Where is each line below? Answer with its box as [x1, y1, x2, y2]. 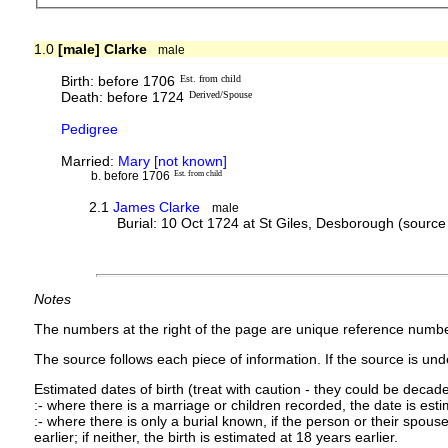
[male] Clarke [57, 40, 147, 57]
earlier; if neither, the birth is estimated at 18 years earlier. [33, 428, 398, 445]
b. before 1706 [91, 168, 170, 183]
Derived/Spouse [189, 88, 253, 100]
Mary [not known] [118, 152, 228, 169]
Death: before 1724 [61, 88, 185, 105]
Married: [61, 152, 119, 169]
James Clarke [113, 198, 201, 215]
